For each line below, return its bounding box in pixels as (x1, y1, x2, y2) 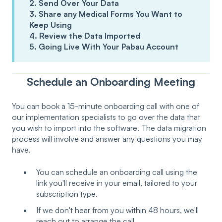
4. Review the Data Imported (29, 30, 140, 41)
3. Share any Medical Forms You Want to (29, 8, 182, 19)
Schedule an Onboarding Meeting (27, 75, 195, 89)
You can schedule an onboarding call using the (36, 166, 197, 177)
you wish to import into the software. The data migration (12, 123, 206, 133)
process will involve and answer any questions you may (12, 134, 202, 144)
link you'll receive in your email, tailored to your (36, 177, 197, 188)
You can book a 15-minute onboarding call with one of (12, 101, 199, 111)
